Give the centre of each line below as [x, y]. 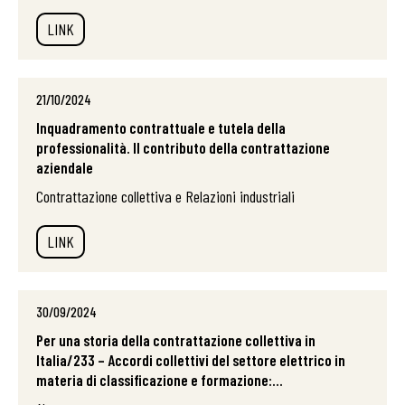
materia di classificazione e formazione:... [160, 380]
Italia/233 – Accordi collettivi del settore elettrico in [191, 360]
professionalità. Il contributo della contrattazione [183, 147]
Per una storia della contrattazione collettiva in [176, 340]
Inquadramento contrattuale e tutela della [161, 127]
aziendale [65, 167]
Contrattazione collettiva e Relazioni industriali [165, 196]
